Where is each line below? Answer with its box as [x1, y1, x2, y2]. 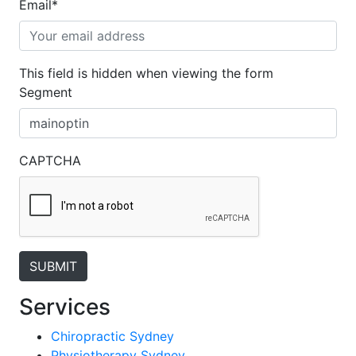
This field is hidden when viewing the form [18, 65, 273, 81]
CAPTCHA [18, 153, 81, 168]
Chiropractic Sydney [50, 328, 174, 344]
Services [18, 293, 110, 320]
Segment [18, 84, 72, 100]
